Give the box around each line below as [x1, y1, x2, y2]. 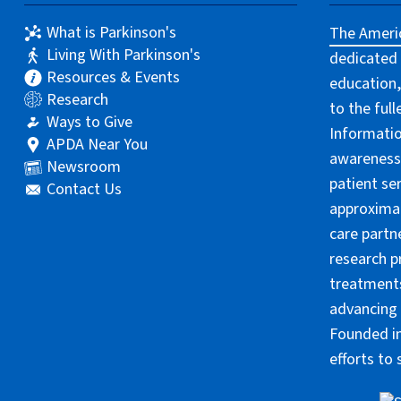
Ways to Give [47, 110, 133, 133]
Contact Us [47, 177, 123, 200]
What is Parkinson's [47, 21, 177, 44]
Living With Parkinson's [47, 43, 201, 66]
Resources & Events [47, 65, 181, 89]
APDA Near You [47, 132, 149, 156]
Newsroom [47, 155, 122, 178]
